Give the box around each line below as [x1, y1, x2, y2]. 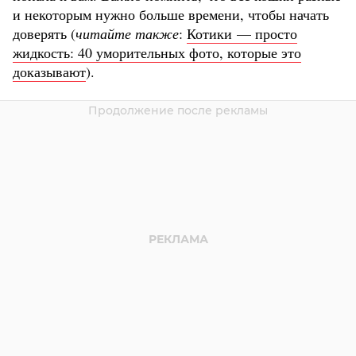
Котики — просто [187, 24, 297, 44]
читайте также [75, 24, 179, 44]
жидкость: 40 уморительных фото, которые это [13, 43, 301, 63]
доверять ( [13, 24, 75, 44]
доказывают [13, 62, 86, 82]
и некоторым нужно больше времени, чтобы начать [13, 5, 329, 25]
